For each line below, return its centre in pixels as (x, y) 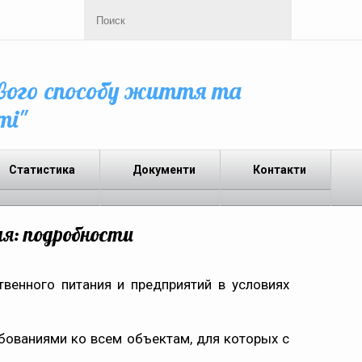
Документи (164, 170)
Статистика (42, 170)
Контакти (280, 170)
